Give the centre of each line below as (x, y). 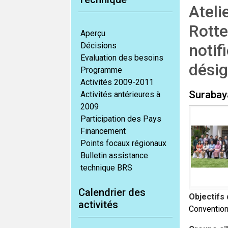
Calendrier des (112, 192)
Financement (103, 131)
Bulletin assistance (114, 155)
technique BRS (106, 168)
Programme (101, 70)
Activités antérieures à (120, 94)
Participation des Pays (121, 119)
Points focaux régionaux (123, 143)
